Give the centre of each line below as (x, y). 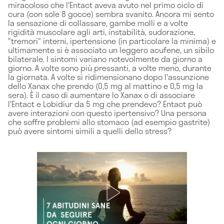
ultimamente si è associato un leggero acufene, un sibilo (111, 49)
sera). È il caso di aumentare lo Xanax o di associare (101, 94)
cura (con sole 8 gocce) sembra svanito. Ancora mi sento (111, 13)
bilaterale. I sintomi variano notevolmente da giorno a (105, 58)
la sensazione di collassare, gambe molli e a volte (98, 22)
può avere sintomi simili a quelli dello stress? (90, 130)
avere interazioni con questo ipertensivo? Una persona (107, 112)
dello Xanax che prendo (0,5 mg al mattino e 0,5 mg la (105, 85)
